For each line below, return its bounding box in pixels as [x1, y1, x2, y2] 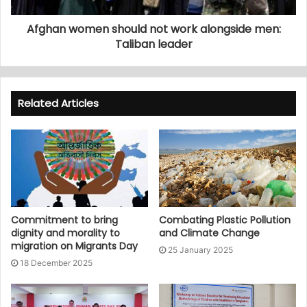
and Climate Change [159, 225, 260, 240]
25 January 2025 [168, 244, 233, 255]
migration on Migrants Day [11, 238, 138, 253]
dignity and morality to [11, 225, 120, 240]
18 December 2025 [20, 257, 93, 268]
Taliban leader [114, 36, 193, 52]
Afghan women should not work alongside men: [26, 21, 281, 37]
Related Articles [18, 95, 99, 110]
